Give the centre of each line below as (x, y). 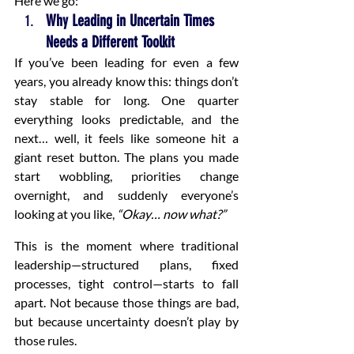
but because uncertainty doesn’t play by (126, 322)
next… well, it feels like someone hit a (126, 138)
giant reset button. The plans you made (126, 157)
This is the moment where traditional (126, 246)
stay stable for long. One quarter (126, 100)
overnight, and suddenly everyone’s (126, 195)
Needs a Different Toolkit (110, 42)
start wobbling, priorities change (126, 176)
